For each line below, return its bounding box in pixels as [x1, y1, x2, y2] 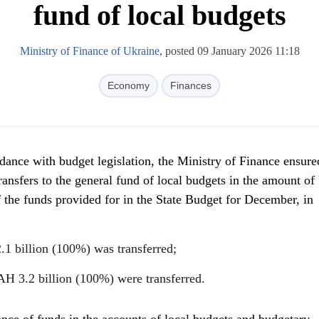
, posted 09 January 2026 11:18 [159, 45, 300, 57]
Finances [170, 80, 211, 91]
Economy [108, 80, 150, 91]
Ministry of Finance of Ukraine [19, 45, 159, 57]
